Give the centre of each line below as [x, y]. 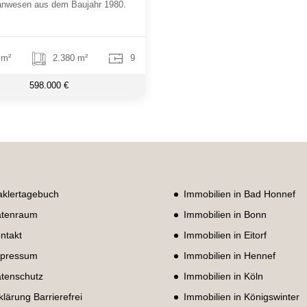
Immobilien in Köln [223, 276]
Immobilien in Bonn [225, 214]
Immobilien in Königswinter [241, 296]
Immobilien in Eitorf [225, 235]
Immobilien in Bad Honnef [239, 194]
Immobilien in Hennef [229, 255]
